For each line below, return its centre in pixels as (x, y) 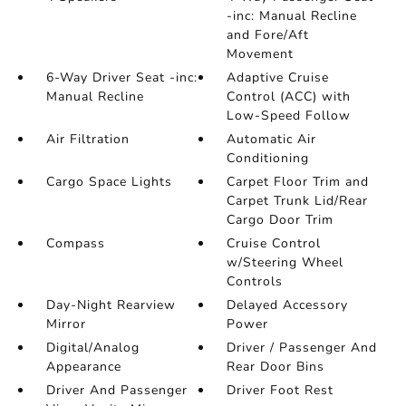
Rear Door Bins (276, 367)
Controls (255, 281)
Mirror (66, 324)
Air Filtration (87, 139)
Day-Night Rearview (111, 305)
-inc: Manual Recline (292, 16)
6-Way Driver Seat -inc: (121, 77)
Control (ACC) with (289, 97)
